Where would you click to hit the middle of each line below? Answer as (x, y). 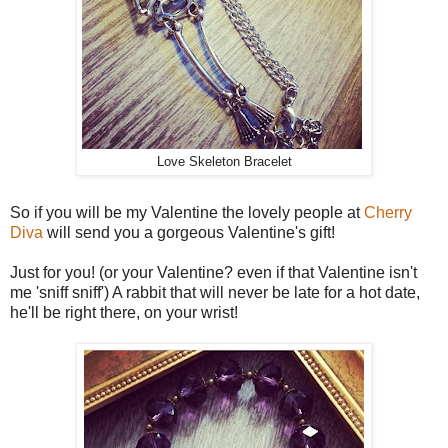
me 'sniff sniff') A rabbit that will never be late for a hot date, (215, 293)
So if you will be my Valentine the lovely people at (187, 213)
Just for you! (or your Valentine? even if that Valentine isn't (213, 273)
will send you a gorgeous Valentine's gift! (189, 233)
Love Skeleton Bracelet (224, 161)
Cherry (388, 213)
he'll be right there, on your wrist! (124, 313)
